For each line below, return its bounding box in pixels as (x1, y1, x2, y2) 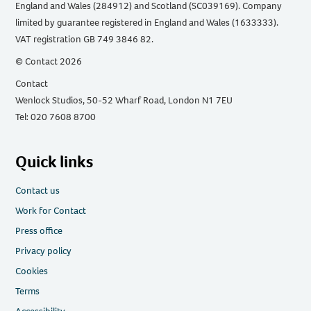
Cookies (15, 264, 49, 278)
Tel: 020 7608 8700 (15, 110, 96, 124)
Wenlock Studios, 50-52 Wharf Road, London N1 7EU (15, 94, 233, 108)
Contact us (15, 184, 60, 198)
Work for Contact (15, 204, 87, 218)
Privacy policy (15, 244, 72, 258)
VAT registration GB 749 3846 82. (15, 33, 154, 47)
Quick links (15, 151, 94, 174)
